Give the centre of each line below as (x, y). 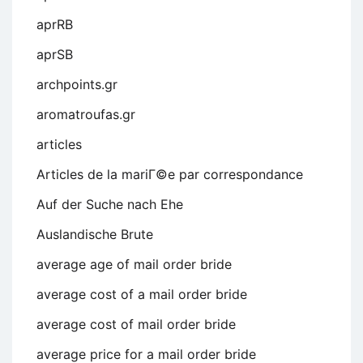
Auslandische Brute (95, 235)
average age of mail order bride (134, 265)
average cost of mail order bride (136, 325)
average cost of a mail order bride (142, 295)
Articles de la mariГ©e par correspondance (170, 175)
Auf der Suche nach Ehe (110, 205)
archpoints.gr (77, 85)
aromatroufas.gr (86, 115)
